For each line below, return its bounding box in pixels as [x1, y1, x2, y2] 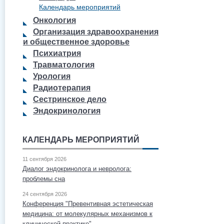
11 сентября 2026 [22, 156, 66, 162]
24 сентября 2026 [22, 191, 67, 197]
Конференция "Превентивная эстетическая [22, 200, 153, 207]
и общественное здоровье [23, 37, 129, 46]
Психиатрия [33, 49, 81, 57]
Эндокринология [33, 106, 100, 115]
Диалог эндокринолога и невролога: [22, 165, 131, 172]
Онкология [33, 16, 76, 24]
